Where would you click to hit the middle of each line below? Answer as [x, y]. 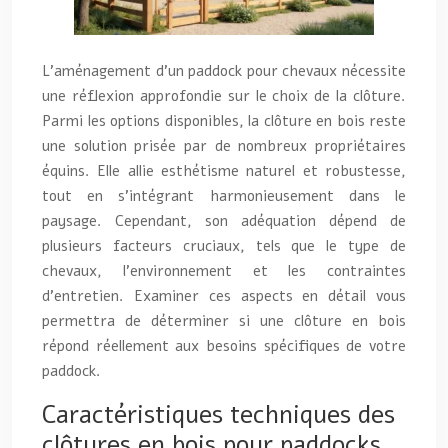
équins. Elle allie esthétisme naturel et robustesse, [224, 170]
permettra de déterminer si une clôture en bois [224, 320]
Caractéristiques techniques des [218, 414]
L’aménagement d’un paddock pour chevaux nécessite [224, 70]
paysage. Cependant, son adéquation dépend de [224, 220]
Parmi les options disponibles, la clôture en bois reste [224, 120]
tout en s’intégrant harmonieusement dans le [224, 195]
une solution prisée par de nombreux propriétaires [224, 145]
